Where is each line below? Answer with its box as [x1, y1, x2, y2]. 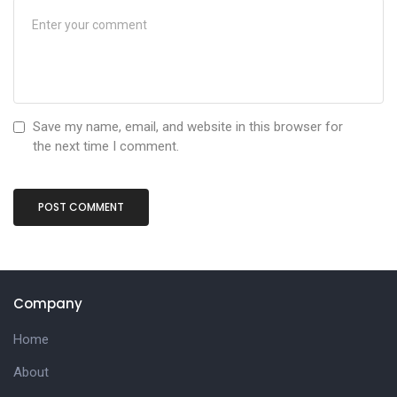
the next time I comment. [33, 138, 179, 155]
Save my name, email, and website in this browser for [33, 119, 343, 136]
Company [13, 293, 82, 313]
